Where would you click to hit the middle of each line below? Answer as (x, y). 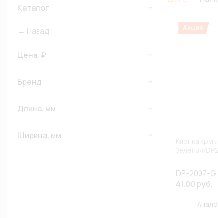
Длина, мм (37, 109)
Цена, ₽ (32, 55)
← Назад (33, 31)
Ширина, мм (39, 135)
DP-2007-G (196, 173)
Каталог (33, 8)
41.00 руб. (194, 184)
